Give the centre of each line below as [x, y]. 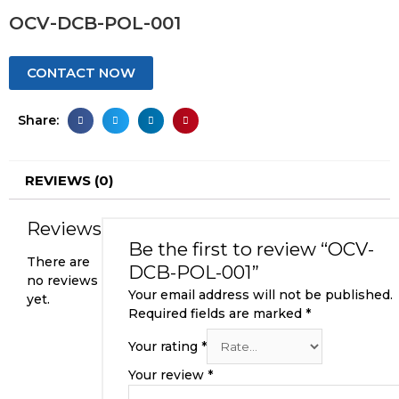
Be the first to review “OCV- [251, 248]
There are [58, 261]
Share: [38, 121]
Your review [168, 375]
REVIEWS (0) [69, 180]
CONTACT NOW [81, 72]
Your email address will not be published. [261, 294]
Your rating [165, 347]
